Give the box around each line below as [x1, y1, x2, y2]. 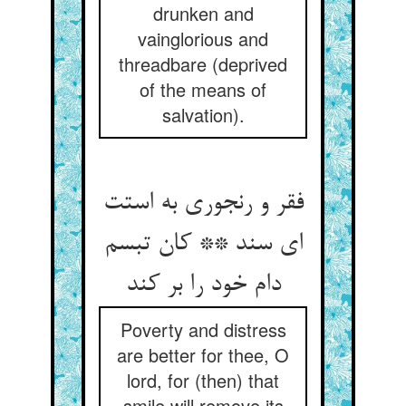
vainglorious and [138, 25, 268, 52]
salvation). [161, 101, 245, 128]
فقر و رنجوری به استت [102, 189, 304, 218]
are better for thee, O [117, 342, 289, 368]
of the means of [140, 76, 266, 102]
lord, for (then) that [127, 367, 279, 393]
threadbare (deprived [119, 51, 287, 77]
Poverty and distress [120, 316, 286, 343]
